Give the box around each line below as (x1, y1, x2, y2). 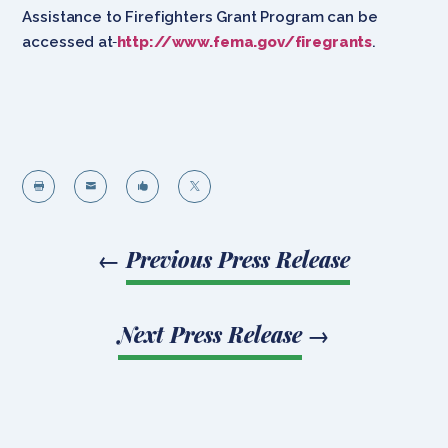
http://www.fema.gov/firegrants (116, 32, 373, 51)
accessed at (22, 32, 113, 51)
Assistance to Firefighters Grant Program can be (22, 7, 378, 26)
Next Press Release (118, 319, 302, 348)
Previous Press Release (126, 244, 350, 273)
